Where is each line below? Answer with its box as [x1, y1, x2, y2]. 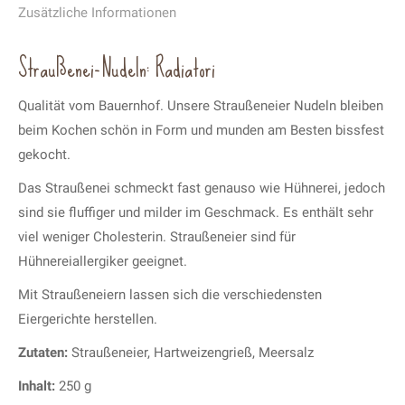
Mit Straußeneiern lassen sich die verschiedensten [18, 286, 322, 303]
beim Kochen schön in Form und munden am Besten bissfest [18, 121, 384, 138]
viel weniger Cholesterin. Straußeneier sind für [18, 228, 296, 245]
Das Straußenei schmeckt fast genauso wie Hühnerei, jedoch [18, 179, 385, 196]
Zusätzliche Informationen [18, 4, 176, 21]
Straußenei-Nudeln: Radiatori [18, 44, 215, 91]
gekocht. [18, 146, 71, 163]
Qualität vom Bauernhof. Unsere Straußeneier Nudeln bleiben [18, 97, 383, 114]
